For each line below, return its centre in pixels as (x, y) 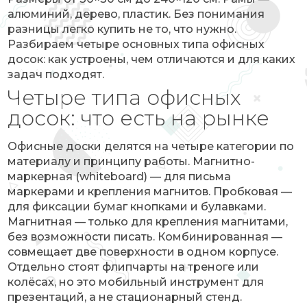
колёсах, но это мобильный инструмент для (136, 282)
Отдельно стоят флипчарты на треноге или (134, 267)
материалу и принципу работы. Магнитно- (132, 161)
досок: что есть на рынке (139, 118)
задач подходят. (56, 74)
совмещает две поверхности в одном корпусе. (143, 252)
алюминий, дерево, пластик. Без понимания (136, 14)
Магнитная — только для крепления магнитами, (148, 222)
